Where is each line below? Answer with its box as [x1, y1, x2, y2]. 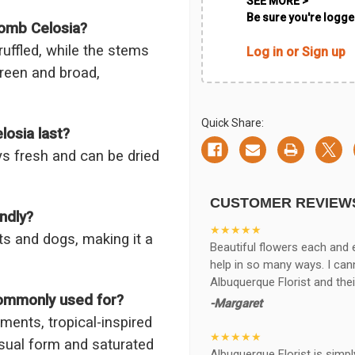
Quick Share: [201, 116, 264, 129]
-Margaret [209, 296, 262, 311]
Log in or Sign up [246, 44, 345, 59]
